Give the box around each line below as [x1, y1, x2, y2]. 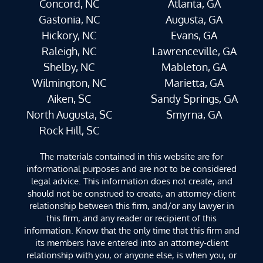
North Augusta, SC [26, 107, 112, 121]
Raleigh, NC [42, 44, 96, 58]
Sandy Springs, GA [150, 92, 238, 105]
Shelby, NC [43, 60, 95, 73]
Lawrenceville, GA [151, 44, 237, 58]
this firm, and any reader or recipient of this [46, 212, 217, 223]
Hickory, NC [42, 28, 96, 42]
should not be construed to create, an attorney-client [28, 187, 235, 198]
